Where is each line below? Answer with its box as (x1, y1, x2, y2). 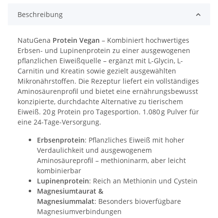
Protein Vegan (53, 36, 102, 45)
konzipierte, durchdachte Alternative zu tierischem (18, 97, 183, 107)
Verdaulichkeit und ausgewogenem (37, 145, 152, 155)
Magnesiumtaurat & (37, 186, 103, 196)
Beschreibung (18, 10, 63, 19)
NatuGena (18, 36, 53, 45)
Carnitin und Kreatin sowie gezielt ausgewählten (18, 66, 176, 76)
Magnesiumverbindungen (37, 207, 122, 217)
